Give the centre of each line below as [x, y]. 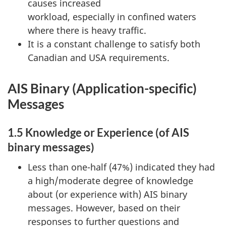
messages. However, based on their [104, 208]
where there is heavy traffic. [87, 31]
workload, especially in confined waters [112, 17]
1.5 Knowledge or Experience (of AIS [98, 133]
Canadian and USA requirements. [99, 58]
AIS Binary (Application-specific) [102, 89]
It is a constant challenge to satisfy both [114, 44]
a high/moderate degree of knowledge [110, 180]
